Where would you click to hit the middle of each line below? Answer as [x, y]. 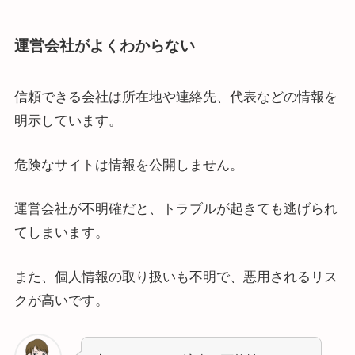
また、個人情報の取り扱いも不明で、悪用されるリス [176, 277]
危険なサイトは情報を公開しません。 [128, 165]
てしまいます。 [61, 233]
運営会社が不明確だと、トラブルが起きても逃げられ [176, 209]
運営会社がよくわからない [104, 45]
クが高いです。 [61, 301]
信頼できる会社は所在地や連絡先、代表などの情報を [176, 97]
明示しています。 [68, 121]
